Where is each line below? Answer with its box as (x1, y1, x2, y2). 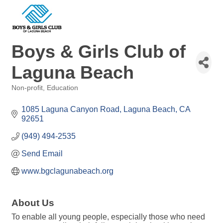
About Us (11, 198, 54, 208)
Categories (11, 91, 44, 99)
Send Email (21, 149, 63, 158)
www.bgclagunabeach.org (21, 167, 113, 175)
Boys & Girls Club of (11, 41, 186, 62)
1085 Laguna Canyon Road (21, 105, 119, 113)
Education (47, 84, 78, 92)
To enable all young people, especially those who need (11, 213, 205, 221)
